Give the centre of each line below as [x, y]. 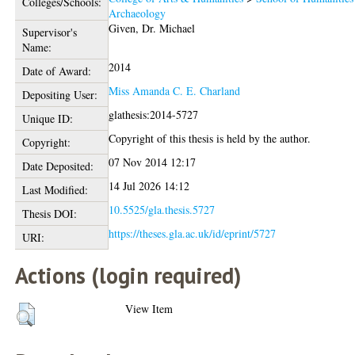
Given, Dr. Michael [152, 28]
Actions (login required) [128, 275]
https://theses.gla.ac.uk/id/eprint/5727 [193, 233]
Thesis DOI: [49, 213]
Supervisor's [49, 32]
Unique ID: [47, 118]
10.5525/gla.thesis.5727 [162, 209]
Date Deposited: [57, 166]
